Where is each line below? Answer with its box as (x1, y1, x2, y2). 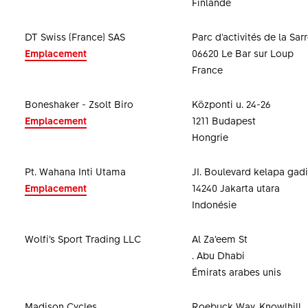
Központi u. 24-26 (191, 97, 271, 111)
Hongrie (191, 130, 228, 144)
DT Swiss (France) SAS (24, 30, 125, 43)
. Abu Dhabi (191, 248, 245, 262)
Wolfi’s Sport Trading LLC (24, 232, 141, 245)
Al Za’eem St (191, 232, 247, 245)
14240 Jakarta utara (191, 181, 280, 195)
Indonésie (191, 197, 236, 211)
